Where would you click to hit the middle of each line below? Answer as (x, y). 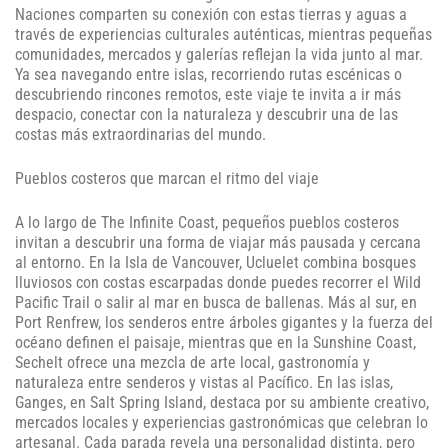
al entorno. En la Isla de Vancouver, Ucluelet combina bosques (215, 263)
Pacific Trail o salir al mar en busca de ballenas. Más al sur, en (216, 303)
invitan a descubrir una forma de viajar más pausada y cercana (218, 243)
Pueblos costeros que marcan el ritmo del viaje (167, 179)
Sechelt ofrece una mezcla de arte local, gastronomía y (192, 363)
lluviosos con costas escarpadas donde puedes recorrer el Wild (218, 283)
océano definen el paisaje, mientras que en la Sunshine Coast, (215, 343)
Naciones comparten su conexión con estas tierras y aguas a (211, 15)
